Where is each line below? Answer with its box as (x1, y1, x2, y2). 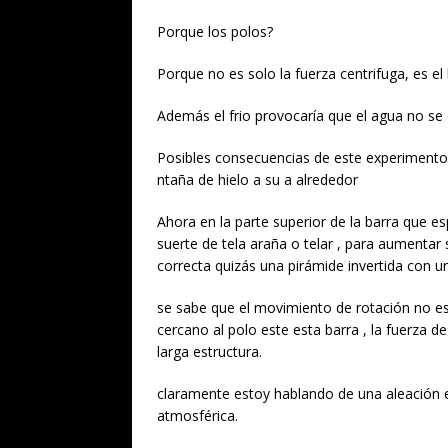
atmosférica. (157, 405, 238, 425)
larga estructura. (157, 341, 262, 361)
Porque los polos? (157, 21, 273, 41)
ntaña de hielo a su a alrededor (157, 169, 362, 189)
